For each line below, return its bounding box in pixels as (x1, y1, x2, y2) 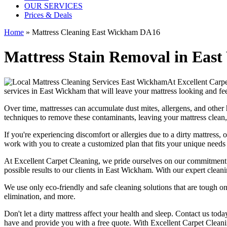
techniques (4, 112, 38, 122)
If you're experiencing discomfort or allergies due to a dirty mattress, (4, 130, 223, 139)
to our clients (52, 165, 97, 174)
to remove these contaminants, (38, 112, 138, 122)
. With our (152, 165, 185, 174)
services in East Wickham (4, 86, 86, 95)
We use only (4, 182, 46, 192)
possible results (4, 165, 52, 174)
